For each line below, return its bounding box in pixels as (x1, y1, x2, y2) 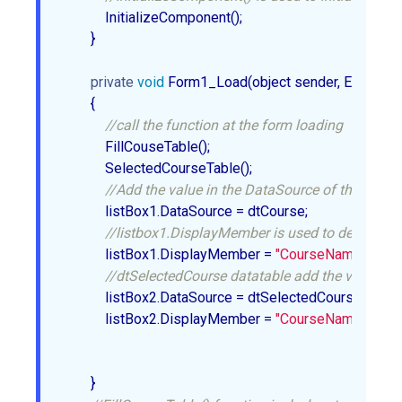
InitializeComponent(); (62, 9, 249, 27)
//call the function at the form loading (105, 117, 350, 135)
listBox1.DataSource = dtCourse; (62, 203, 315, 221)
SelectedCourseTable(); (62, 160, 259, 178)
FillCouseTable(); (62, 138, 217, 156)
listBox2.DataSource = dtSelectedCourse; (62, 289, 371, 307)
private (91, 74, 134, 92)
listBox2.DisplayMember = (62, 310, 275, 328)
